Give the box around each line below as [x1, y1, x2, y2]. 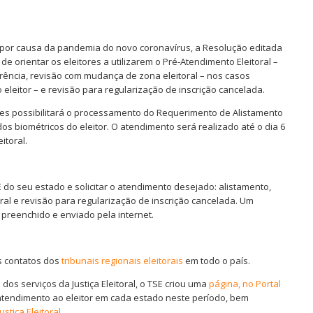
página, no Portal [209, 277, 281, 290]
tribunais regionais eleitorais [61, 254, 183, 267]
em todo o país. [183, 254, 250, 267]
